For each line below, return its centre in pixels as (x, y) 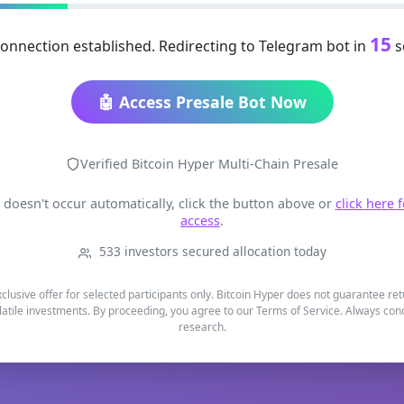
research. (202, 327)
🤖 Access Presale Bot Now (202, 102)
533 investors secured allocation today (211, 252)
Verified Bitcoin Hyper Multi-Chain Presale (209, 164)
